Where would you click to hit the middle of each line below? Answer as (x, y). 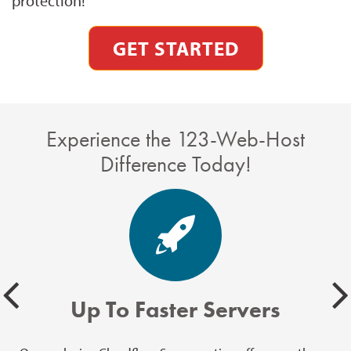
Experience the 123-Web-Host (175, 139)
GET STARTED (175, 48)
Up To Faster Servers (175, 309)
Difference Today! (175, 164)
